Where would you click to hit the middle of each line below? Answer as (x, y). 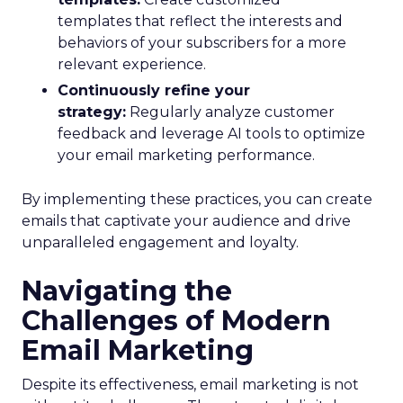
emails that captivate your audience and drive (186, 221)
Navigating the (127, 291)
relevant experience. (132, 64)
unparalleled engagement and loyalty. (160, 242)
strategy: (92, 112)
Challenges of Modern (176, 321)
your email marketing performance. (186, 155)
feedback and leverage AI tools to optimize (211, 134)
